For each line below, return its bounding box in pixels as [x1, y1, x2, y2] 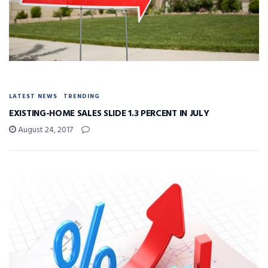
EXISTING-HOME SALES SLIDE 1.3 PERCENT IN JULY [9, 106, 209, 121]
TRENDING [63, 91, 100, 101]
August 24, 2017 [16, 123, 73, 137]
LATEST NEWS [9, 91, 57, 101]
